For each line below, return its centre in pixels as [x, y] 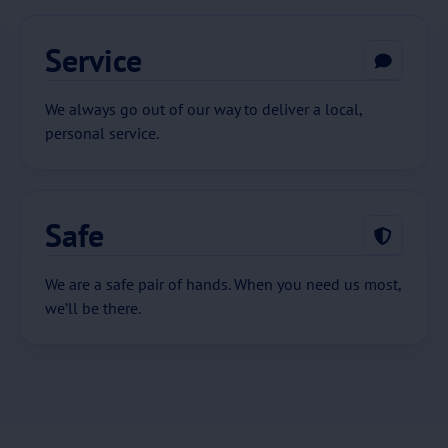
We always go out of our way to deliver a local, [204, 109]
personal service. [102, 133]
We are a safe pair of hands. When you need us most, [223, 284]
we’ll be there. [93, 308]
